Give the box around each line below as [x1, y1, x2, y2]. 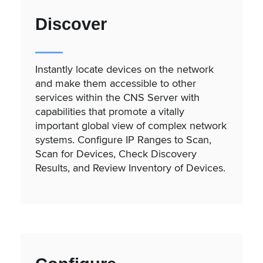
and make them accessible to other [35, 76, 196, 91]
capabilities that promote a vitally [35, 104, 184, 119]
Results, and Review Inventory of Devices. [35, 160, 225, 176]
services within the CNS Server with [35, 90, 200, 105]
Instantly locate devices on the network [35, 62, 214, 77]
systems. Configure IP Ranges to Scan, [35, 132, 211, 147]
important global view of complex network [35, 118, 227, 133]
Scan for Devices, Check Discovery [35, 146, 197, 161]
